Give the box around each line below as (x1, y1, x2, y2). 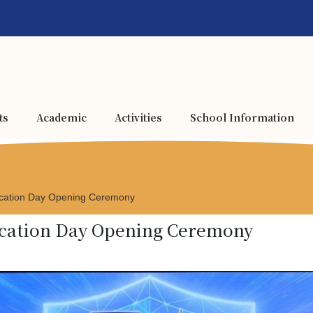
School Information (190, 110, 294, 124)
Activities (115, 110, 162, 124)
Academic (36, 110, 87, 124)
